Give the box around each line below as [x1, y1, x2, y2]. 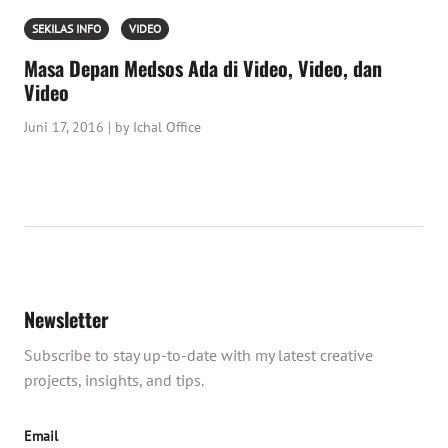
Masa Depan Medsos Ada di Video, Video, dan [24, 53, 382, 83]
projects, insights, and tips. [24, 370, 204, 390]
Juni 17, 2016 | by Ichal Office [24, 118, 201, 136]
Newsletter [24, 304, 109, 334]
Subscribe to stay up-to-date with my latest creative [24, 345, 373, 365]
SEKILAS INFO [32, 21, 101, 36]
